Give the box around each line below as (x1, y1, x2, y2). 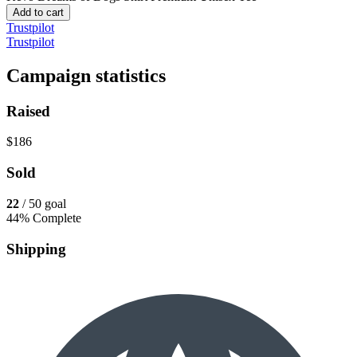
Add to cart (13, 6, 64, 18)
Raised (6, 102, 50, 120)
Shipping (6, 240, 66, 257)
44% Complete (6, 210, 81, 225)
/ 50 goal (22, 196, 66, 210)
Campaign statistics (6, 65, 166, 86)
